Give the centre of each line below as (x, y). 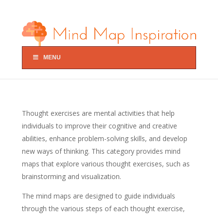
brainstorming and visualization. (71, 176)
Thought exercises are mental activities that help (98, 113)
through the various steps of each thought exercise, (103, 208)
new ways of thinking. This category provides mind (101, 151)
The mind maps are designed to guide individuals (98, 196)
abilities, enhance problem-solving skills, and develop (104, 138)
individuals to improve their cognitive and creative (99, 126)
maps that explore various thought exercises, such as (106, 163)
